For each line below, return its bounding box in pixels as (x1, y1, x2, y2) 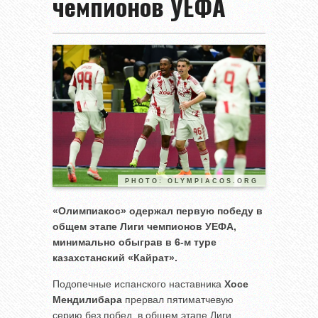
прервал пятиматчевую (122, 294, 234, 306)
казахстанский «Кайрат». (53, 252, 177, 264)
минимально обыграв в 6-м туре (53, 236, 216, 248)
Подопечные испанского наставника (53, 278, 224, 290)
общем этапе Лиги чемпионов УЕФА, (53, 221, 236, 233)
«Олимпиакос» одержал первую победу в (53, 205, 263, 217)
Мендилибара (53, 294, 122, 306)
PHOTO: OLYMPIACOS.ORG (125, 177, 258, 185)
